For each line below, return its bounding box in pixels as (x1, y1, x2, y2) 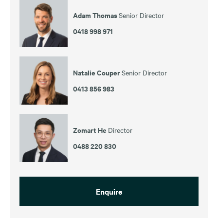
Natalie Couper (73, 67, 122, 77)
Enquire (96, 185, 122, 197)
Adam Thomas (73, 9, 119, 20)
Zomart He (73, 124, 108, 135)
